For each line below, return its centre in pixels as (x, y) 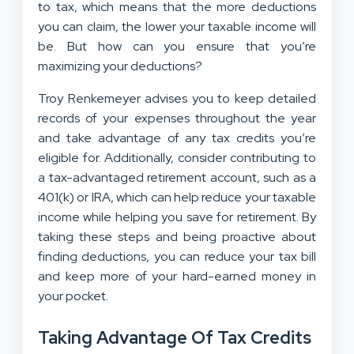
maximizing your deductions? (120, 66)
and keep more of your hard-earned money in (177, 276)
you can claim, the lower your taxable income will (177, 26)
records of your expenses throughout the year (177, 118)
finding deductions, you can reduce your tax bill (177, 256)
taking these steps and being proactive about (177, 236)
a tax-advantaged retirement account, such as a (177, 177)
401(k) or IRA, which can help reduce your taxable (177, 197)
